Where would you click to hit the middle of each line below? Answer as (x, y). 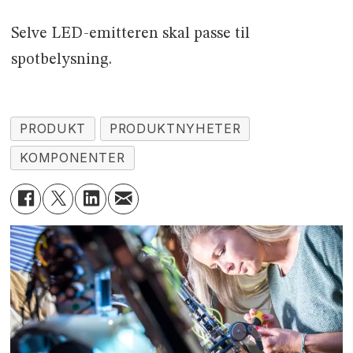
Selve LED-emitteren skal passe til (130, 34)
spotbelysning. (61, 60)
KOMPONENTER (72, 158)
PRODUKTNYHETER (175, 129)
